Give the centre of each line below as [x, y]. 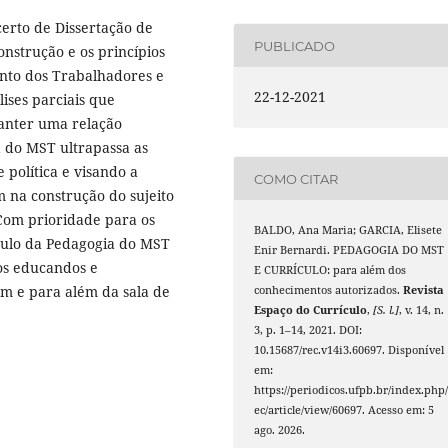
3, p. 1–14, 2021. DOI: [308, 330]
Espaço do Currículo [311, 310]
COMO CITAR [296, 178]
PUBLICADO [295, 45]
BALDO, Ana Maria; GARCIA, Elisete [348, 230]
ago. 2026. [280, 430]
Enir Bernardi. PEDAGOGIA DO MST [349, 250]
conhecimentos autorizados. [329, 290]
